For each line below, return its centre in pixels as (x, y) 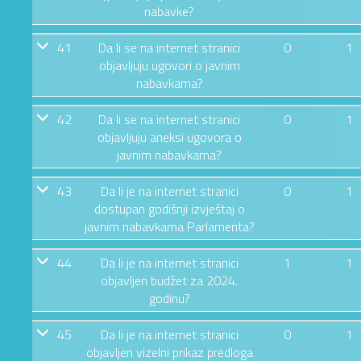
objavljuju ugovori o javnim (169, 65)
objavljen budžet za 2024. (169, 280)
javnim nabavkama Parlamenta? (169, 226)
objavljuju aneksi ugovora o (169, 137)
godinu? (169, 298)
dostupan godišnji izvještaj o (169, 208)
